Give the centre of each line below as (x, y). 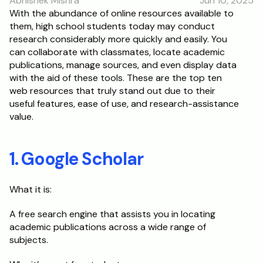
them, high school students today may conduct (112, 26)
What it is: (31, 189)
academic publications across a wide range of (108, 227)
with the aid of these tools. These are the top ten (116, 78)
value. (21, 117)
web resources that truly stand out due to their (112, 91)
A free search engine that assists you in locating (112, 214)
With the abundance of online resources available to (122, 13)
